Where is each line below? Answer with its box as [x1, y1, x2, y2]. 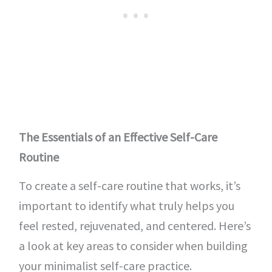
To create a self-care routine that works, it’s [18, 178, 240, 193]
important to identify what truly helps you [18, 198, 234, 213]
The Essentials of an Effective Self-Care [18, 129, 217, 144]
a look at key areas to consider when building [18, 238, 248, 253]
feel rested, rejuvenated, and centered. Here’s [18, 218, 251, 233]
